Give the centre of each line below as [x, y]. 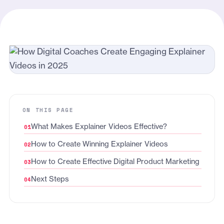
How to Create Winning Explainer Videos [99, 145]
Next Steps [50, 180]
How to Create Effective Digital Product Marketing [115, 162]
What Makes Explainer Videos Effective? [99, 127]
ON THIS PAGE [48, 110]
